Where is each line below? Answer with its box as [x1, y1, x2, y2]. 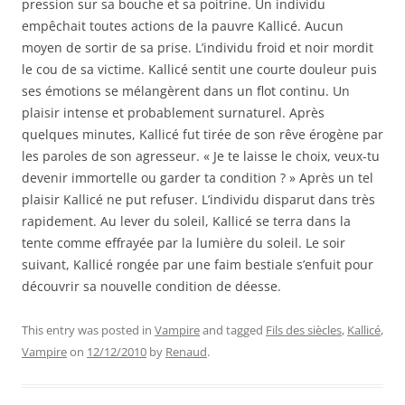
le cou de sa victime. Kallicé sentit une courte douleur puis [22, 61, 377, 78]
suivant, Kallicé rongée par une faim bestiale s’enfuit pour [22, 256, 373, 273]
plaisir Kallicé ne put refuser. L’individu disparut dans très [22, 191, 375, 208]
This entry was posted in [22, 322, 155, 338]
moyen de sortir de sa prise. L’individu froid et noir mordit [22, 39, 373, 56]
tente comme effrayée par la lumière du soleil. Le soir [22, 234, 345, 251]
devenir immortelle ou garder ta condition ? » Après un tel [22, 169, 373, 186]
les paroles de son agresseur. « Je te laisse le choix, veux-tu [22, 147, 380, 165]
